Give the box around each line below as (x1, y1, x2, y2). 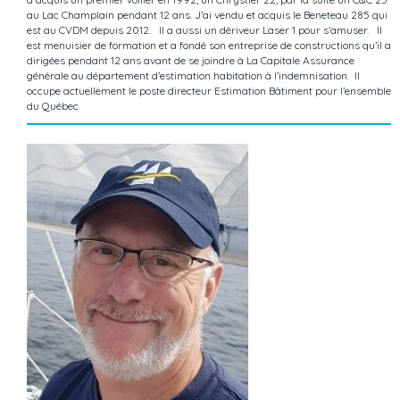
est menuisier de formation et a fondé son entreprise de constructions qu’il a (27, 38, 391, 53)
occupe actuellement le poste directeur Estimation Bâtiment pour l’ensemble (27, 84, 391, 98)
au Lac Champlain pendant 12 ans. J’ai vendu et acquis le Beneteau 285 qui (27, 8, 387, 22)
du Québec (27, 99, 79, 113)
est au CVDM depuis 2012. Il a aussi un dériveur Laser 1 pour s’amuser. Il (27, 23, 382, 37)
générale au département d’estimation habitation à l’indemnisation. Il (27, 69, 360, 83)
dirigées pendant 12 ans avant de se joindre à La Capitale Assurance (27, 54, 354, 68)
